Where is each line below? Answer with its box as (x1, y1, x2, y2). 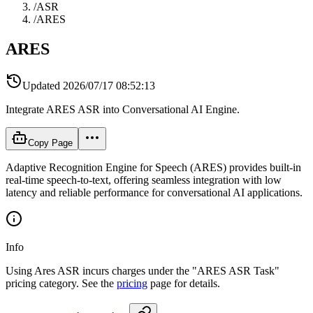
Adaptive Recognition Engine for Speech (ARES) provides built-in (6, 161, 301, 173)
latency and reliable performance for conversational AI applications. (6, 186, 303, 198)
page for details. (147, 277, 220, 289)
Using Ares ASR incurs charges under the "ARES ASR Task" (6, 264, 279, 277)
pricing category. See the (6, 277, 117, 289)
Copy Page (28, 137, 73, 148)
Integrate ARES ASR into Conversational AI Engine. (6, 103, 240, 115)
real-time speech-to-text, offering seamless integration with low (6, 173, 282, 186)
